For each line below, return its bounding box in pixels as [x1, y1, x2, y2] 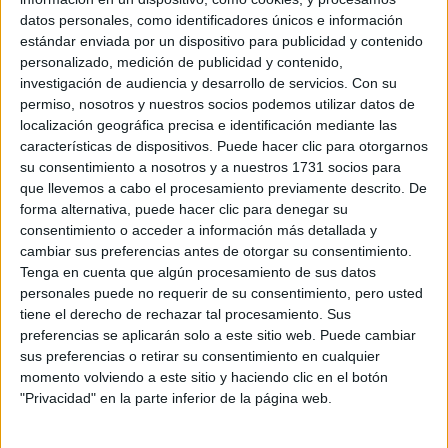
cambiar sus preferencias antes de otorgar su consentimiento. [20, 242, 412, 259]
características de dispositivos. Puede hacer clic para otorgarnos [20, 137, 428, 154]
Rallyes [8, 414, 73, 435]
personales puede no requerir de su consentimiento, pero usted [20, 284, 423, 301]
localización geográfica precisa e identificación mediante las [20, 116, 397, 133]
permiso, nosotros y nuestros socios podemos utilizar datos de [20, 95, 415, 112]
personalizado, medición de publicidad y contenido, [20, 53, 343, 70]
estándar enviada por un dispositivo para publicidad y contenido [20, 32, 423, 49]
